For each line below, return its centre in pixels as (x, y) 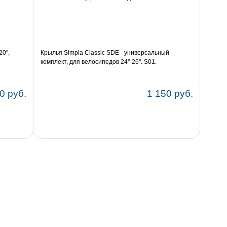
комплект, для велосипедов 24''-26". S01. (98, 62)
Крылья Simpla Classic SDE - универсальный (105, 53)
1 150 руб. (170, 94)
